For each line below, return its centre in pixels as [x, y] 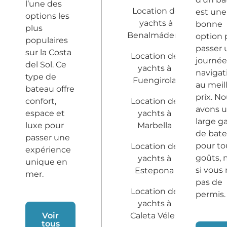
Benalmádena [156, 35]
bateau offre [50, 89]
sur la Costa [48, 53]
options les [47, 16]
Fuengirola [154, 81]
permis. [211, 194]
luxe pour [45, 126]
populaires [47, 41]
